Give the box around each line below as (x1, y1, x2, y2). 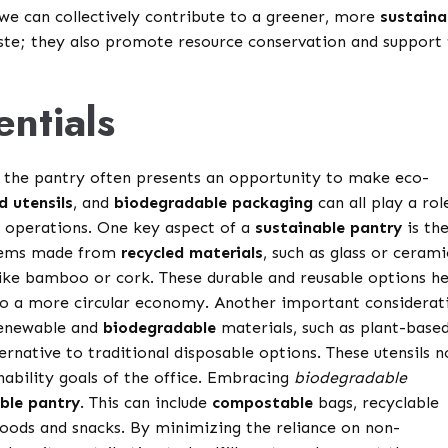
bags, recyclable (313, 393, 440, 413)
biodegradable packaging (114, 193, 314, 213)
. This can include (80, 393, 213, 413)
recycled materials (121, 243, 264, 263)
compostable (212, 393, 314, 413)
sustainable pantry (255, 218, 403, 238)
